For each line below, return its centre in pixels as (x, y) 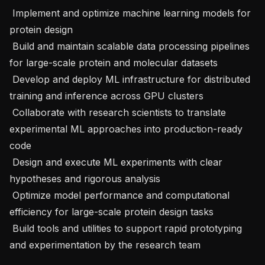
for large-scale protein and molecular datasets (114, 62)
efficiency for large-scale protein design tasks (112, 211)
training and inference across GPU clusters (106, 96)
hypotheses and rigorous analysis (85, 178)
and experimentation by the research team (105, 245)
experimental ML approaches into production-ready (126, 129)
